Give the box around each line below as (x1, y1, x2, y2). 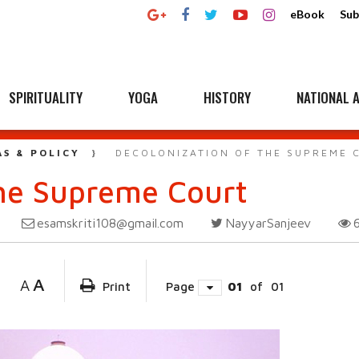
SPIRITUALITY (9, 87, 83, 107)
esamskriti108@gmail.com (37, 216, 184, 230)
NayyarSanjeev (225, 216, 311, 230)
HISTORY (204, 87, 251, 107)
